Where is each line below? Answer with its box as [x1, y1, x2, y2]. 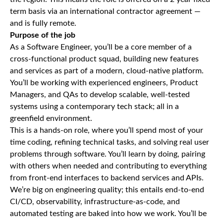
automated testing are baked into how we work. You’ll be [10, 210, 207, 218]
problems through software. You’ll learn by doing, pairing [10, 150, 205, 158]
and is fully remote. [10, 19, 76, 27]
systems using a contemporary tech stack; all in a [10, 103, 179, 111]
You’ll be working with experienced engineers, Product [10, 79, 198, 87]
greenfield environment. [10, 114, 92, 122]
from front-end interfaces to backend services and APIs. [10, 174, 204, 182]
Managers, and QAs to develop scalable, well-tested [10, 91, 190, 99]
